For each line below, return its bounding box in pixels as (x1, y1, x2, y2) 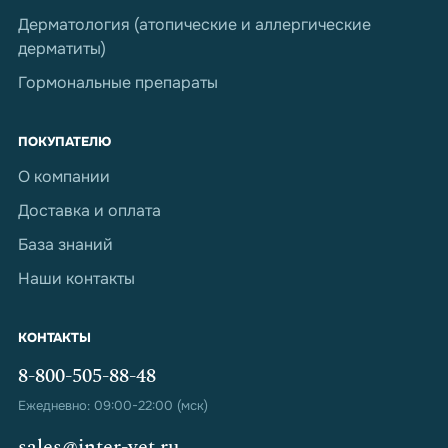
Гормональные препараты (18, 71, 218, 93)
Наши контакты (18, 267, 135, 289)
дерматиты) (18, 37, 106, 59)
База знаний (18, 233, 113, 255)
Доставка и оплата (18, 199, 161, 221)
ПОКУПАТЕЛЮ (18, 132, 111, 150)
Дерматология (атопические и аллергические (18, 13, 371, 35)
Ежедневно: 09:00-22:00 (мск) (18, 396, 208, 414)
